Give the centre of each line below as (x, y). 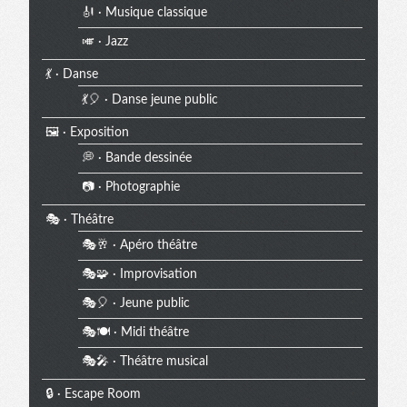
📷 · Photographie (130, 187)
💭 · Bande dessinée (136, 158)
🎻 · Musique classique (144, 13)
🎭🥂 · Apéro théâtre (139, 245)
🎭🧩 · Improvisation (139, 274)
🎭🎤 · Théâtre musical (144, 362)
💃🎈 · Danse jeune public (149, 100)
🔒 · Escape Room (93, 394)
